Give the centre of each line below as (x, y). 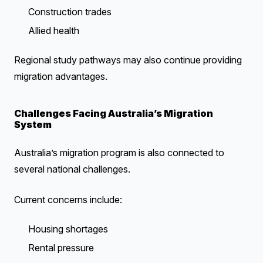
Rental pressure (61, 248)
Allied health (54, 31)
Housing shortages (68, 229)
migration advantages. (61, 76)
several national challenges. (72, 169)
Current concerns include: (68, 200)
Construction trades (70, 12)
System (33, 124)
